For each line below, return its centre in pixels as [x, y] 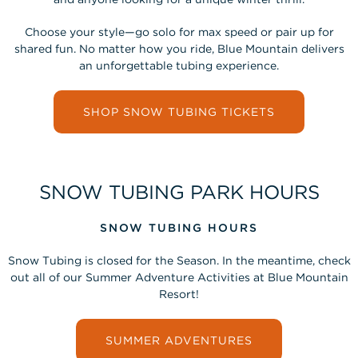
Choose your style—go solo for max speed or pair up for [179, 32]
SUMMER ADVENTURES [179, 340]
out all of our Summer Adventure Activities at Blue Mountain [179, 277]
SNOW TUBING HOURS [179, 228]
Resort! [179, 294]
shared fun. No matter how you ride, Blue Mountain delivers [179, 49]
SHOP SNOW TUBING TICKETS [179, 112]
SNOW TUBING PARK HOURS [179, 192]
